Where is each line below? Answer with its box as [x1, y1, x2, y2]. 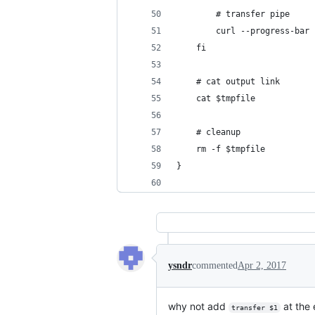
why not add [168, 300, 229, 312]
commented [192, 260, 238, 271]
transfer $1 [231, 304, 278, 311]
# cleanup [176, 127, 240, 137]
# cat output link [176, 77, 280, 86]
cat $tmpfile [176, 94, 255, 103]
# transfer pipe [176, 9, 290, 19]
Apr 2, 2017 [238, 260, 286, 271]
